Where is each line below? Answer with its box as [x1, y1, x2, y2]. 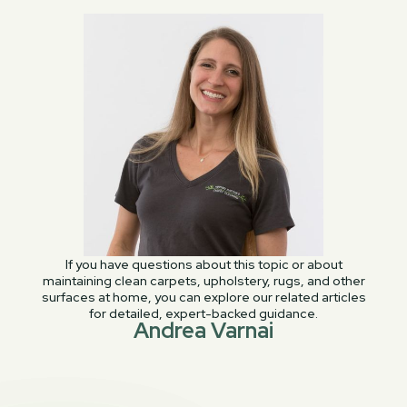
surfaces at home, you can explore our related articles [41, 289, 366, 306]
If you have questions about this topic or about [65, 256, 342, 273]
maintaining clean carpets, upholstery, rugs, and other [42, 273, 365, 290]
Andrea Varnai [134, 316, 273, 345]
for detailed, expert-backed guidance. [89, 305, 318, 323]
